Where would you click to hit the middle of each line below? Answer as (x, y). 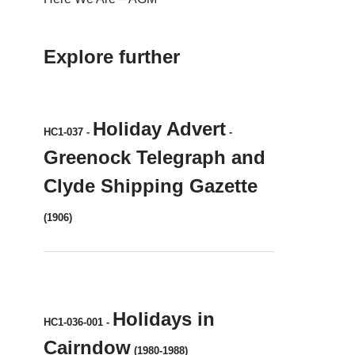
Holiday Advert (159, 129)
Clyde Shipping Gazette (151, 186)
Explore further (112, 57)
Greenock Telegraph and (155, 157)
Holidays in (164, 319)
